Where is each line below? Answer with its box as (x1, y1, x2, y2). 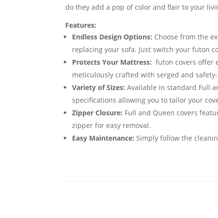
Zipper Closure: (72, 108, 123, 118)
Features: (65, 20, 97, 30)
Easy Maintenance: (72, 133, 135, 143)
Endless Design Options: (72, 32, 153, 42)
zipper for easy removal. (72, 121, 151, 130)
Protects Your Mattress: (72, 57, 152, 67)
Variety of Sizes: (72, 83, 126, 92)
